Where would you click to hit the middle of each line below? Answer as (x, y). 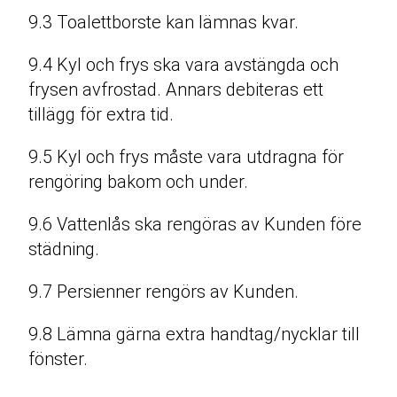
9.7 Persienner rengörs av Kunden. (163, 292)
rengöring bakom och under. (138, 182)
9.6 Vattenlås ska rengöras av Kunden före (195, 225)
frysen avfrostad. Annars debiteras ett (176, 90)
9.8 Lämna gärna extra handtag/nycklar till (194, 335)
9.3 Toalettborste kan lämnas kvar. (163, 23)
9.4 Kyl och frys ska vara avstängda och (183, 65)
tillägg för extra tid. (101, 115)
